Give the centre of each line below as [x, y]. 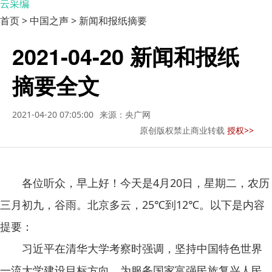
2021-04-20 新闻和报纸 [126, 56]
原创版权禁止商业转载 [183, 130]
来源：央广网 [125, 114]
